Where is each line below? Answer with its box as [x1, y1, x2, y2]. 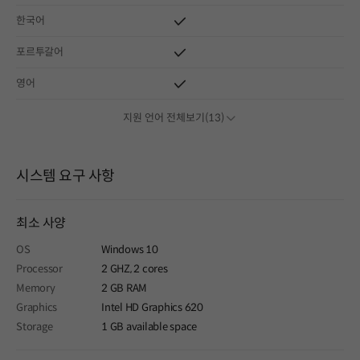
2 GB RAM [101, 281, 147, 296]
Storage [16, 320, 53, 334]
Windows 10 [101, 243, 158, 257]
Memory [16, 281, 55, 296]
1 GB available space [101, 320, 197, 334]
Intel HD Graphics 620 [101, 301, 203, 315]
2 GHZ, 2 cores [101, 262, 168, 276]
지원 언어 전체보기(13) [123, 111, 224, 125]
